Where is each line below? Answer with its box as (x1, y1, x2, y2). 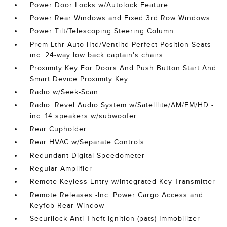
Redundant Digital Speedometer (30, 152, 145, 160)
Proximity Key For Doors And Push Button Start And (30, 64, 217, 72)
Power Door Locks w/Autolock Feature (30, 1, 169, 9)
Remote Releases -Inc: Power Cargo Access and (30, 191, 204, 199)
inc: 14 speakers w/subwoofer (30, 112, 137, 120)
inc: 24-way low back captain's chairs (30, 51, 164, 59)
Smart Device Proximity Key (30, 75, 129, 83)
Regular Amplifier (30, 165, 93, 173)
